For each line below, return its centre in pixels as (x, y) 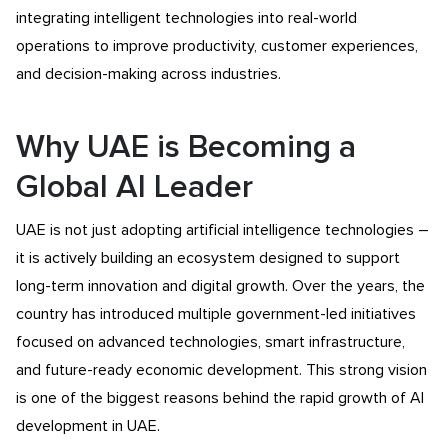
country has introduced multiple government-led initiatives (216, 314)
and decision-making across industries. (148, 74)
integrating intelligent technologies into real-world (186, 18)
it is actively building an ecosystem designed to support (208, 258)
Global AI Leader (134, 188)
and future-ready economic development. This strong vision (221, 370)
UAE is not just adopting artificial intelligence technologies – (222, 230)
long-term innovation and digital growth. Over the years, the (220, 286)
